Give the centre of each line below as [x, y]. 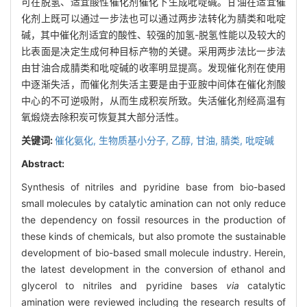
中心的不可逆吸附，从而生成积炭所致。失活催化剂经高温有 [153, 100]
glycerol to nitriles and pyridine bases [124, 285]
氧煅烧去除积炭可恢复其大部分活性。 [103, 116]
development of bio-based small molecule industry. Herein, [153, 252]
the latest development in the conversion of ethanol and [153, 269]
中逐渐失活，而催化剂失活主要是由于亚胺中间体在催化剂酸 [153, 84]
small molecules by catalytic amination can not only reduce [153, 203]
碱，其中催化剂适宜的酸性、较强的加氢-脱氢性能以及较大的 [153, 34]
